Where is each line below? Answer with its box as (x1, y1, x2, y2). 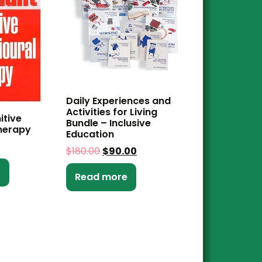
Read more (74, 170, 127, 184)
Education (65, 127, 114, 142)
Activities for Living (65, 105, 157, 119)
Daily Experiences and (65, 94, 171, 108)
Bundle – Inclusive (65, 116, 151, 130)
